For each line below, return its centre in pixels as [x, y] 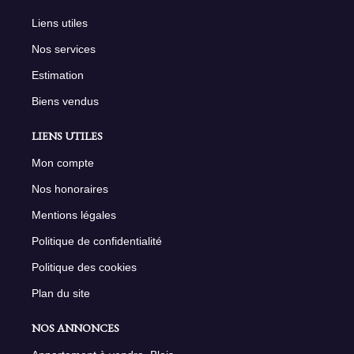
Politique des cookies [84, 267]
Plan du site [61, 293]
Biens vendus [65, 101]
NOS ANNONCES [75, 328]
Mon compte [63, 162]
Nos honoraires [70, 188]
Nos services [64, 49]
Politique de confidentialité [97, 241]
